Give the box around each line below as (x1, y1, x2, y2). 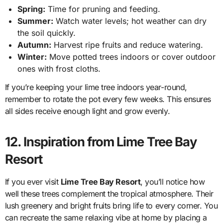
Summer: (17, 16, 54, 26)
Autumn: (17, 40, 52, 50)
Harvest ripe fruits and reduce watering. (51, 40, 204, 50)
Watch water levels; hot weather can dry (53, 16, 207, 26)
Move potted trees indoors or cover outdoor (47, 52, 216, 62)
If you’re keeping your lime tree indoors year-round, (4, 82, 187, 93)
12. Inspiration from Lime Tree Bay (4, 134, 197, 150)
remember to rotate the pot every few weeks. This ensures (4, 94, 211, 105)
